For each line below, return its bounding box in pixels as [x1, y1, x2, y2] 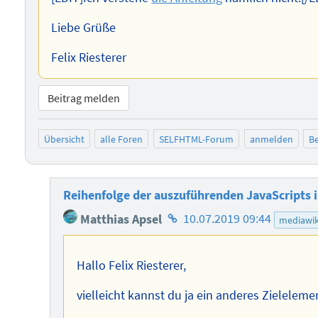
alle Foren [100, 132, 143, 146]
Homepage [163, 207, 223, 223]
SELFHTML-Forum [158, 132, 234, 146]
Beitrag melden [47, 91, 120, 105]
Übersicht [43, 132, 84, 146]
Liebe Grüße [51, 20, 116, 36]
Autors [163, 246, 199, 263]
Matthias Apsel [77, 211, 162, 227]
